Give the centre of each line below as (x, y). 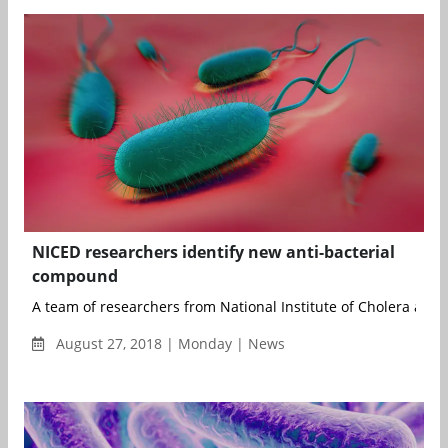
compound (75, 276)
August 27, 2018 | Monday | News (168, 344)
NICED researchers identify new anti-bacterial (213, 252)
